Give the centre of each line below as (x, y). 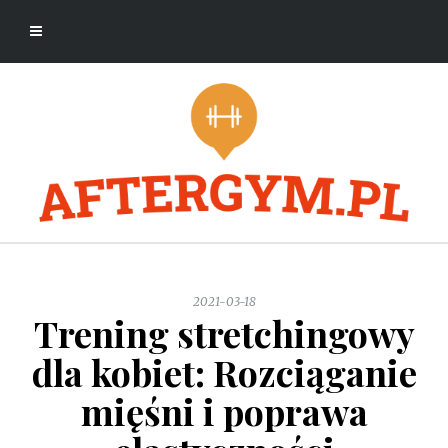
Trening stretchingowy (224, 333)
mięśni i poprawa (224, 411)
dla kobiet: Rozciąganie (224, 372)
